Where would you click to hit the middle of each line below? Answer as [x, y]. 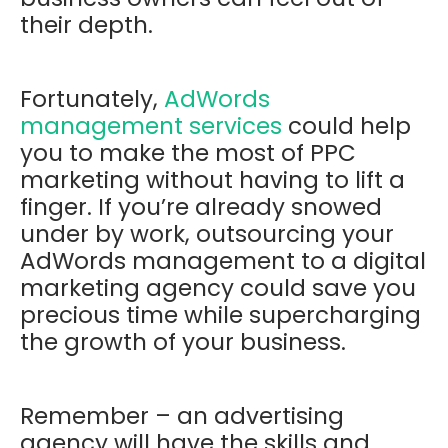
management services [151, 125]
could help [346, 125]
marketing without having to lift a [212, 179]
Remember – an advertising [182, 415]
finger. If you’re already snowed [201, 206]
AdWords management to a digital [223, 260]
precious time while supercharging [220, 314]
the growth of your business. [186, 341]
